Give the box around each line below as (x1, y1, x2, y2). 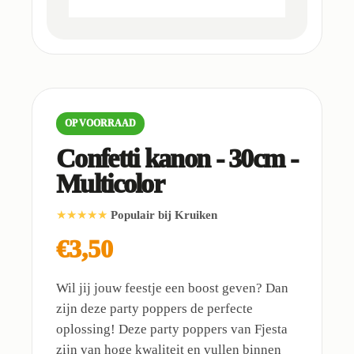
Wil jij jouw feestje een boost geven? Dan (56, 281, 288, 296)
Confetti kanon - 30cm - (56, 144, 297, 173)
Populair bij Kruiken (111, 209, 217, 221)
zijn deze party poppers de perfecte (56, 301, 253, 316)
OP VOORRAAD (65, 118, 136, 129)
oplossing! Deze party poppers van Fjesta (56, 322, 288, 337)
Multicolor (56, 169, 164, 198)
